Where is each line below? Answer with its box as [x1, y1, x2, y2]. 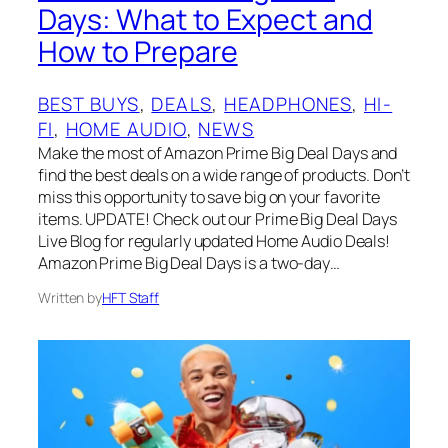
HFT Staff [102, 288, 160, 308]
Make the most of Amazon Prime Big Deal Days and [38, 142, 398, 165]
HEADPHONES [224, 91, 353, 118]
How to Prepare [38, 32, 238, 72]
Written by [38, 288, 102, 308]
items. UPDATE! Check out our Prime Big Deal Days [38, 208, 398, 231]
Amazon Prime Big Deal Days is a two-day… [38, 252, 340, 275]
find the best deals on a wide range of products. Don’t [38, 164, 410, 187]
